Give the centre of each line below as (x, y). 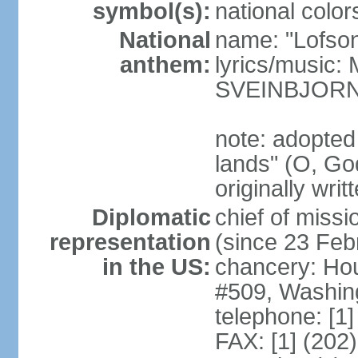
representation (130, 242)
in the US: (156, 267)
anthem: (165, 65)
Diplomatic (151, 217)
